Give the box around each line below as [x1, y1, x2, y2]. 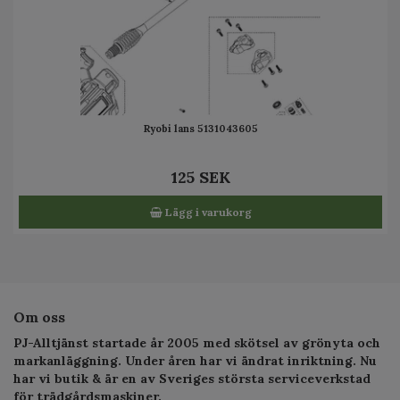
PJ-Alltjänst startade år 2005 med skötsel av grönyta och [13, 334, 380, 351]
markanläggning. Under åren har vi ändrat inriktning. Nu [13, 352, 377, 369]
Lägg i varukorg [162, 204, 252, 219]
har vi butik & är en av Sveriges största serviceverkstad [13, 370, 371, 387]
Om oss [13, 307, 65, 326]
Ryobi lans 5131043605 [143, 121, 258, 135]
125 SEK [171, 166, 230, 187]
